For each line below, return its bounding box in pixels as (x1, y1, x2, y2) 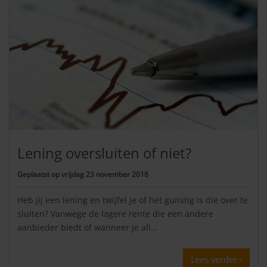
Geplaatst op (17, 169, 61, 180)
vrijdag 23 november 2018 (61, 169, 148, 180)
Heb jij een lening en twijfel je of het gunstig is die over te (17, 194, 248, 206)
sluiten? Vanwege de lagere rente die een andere (17, 208, 213, 220)
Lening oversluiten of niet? (17, 142, 191, 163)
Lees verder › (191, 254, 242, 266)
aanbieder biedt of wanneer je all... (17, 222, 158, 234)
